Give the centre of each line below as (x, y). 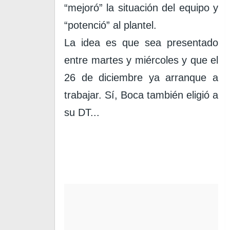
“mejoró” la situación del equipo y (141, 8)
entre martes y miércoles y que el (141, 60)
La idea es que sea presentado (141, 43)
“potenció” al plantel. (110, 25)
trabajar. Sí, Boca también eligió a (141, 95)
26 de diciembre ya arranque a (141, 78)
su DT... (82, 112)
